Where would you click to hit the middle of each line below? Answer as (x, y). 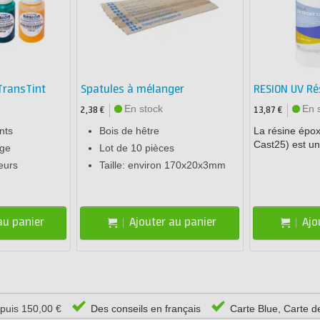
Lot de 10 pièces (137, 147)
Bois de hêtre (130, 130)
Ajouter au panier (173, 223)
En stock (144, 108)
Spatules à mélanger (133, 89)
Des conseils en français (144, 308)
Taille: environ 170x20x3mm (163, 165)
